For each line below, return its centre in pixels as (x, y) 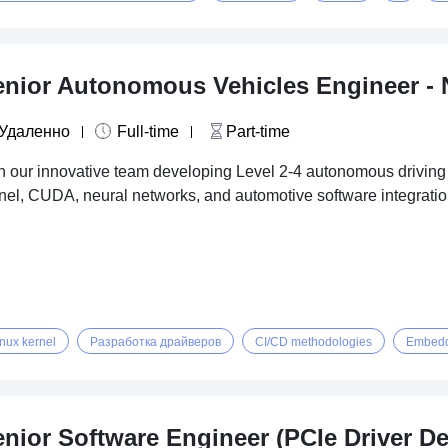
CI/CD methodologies (313, 342)
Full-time (148, 131)
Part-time (258, 131)
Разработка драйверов (155, 342)
